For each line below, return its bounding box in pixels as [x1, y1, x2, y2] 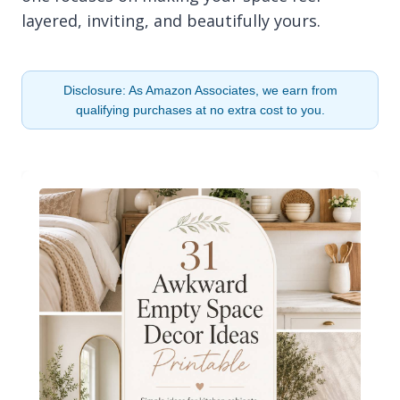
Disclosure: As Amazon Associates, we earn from [62, 82, 337, 97]
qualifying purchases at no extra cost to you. [75, 102, 325, 117]
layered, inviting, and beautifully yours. [21, 9, 321, 31]
